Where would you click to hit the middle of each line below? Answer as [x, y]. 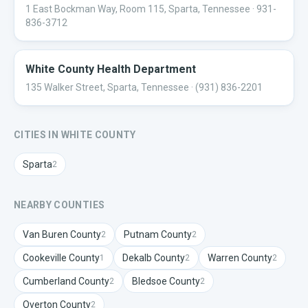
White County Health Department [111, 69]
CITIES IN [37, 135]
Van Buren [45, 234]
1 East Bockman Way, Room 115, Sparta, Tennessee [138, 9]
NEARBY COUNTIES [59, 205]
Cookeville [45, 258]
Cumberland [49, 281]
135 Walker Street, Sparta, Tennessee [107, 87]
